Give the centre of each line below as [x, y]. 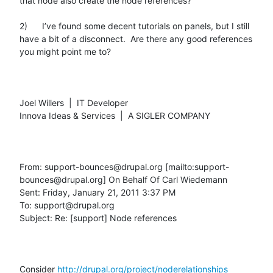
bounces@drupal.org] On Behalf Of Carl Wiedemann [123, 179]
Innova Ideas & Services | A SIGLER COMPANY [115, 115]
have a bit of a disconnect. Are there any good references [136, 38]
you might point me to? [65, 51]
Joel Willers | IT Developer [74, 102]
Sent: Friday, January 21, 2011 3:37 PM [97, 192]
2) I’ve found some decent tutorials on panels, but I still [134, 26]
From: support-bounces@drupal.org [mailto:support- [124, 166]
